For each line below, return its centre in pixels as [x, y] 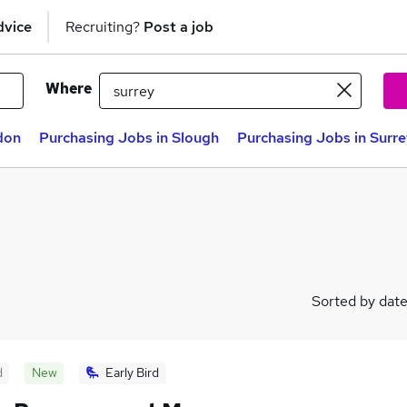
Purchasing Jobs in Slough [129, 138]
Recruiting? [104, 26]
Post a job [179, 26]
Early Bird [132, 372]
